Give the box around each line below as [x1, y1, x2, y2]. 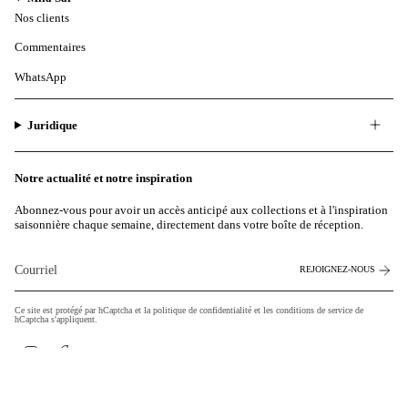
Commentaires [15, 40, 86, 55]
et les [251, 304, 276, 315]
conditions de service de [276, 304, 363, 315]
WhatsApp [15, 69, 66, 84]
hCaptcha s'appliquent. [15, 313, 97, 324]
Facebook [72, 342, 120, 357]
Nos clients [15, 10, 69, 25]
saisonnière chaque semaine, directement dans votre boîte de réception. [15, 217, 363, 231]
